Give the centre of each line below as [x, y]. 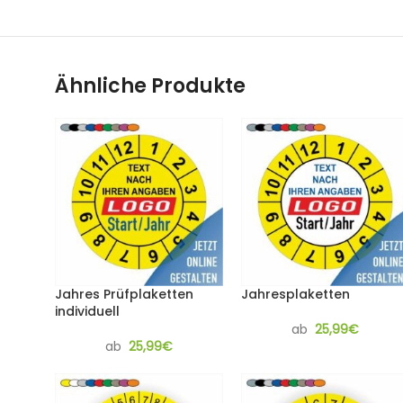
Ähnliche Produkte [150, 86]
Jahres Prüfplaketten [124, 294]
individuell [87, 311]
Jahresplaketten [296, 294]
